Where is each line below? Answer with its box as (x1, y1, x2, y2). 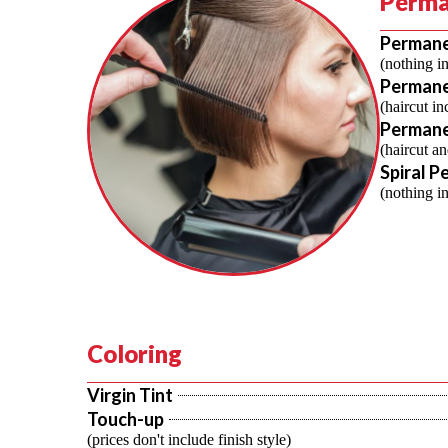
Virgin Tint (87, 384, 173, 406)
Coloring (87, 339, 182, 368)
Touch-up (87, 408, 164, 430)
